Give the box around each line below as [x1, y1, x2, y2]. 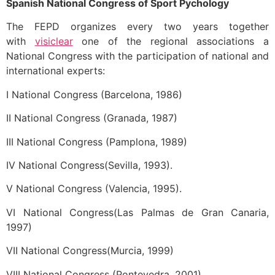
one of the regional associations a [72, 35, 269, 48]
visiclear [34, 35, 73, 48]
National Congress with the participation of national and [6, 50, 269, 63]
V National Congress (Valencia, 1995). [6, 182, 182, 195]
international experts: [6, 64, 105, 77]
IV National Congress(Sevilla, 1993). [6, 158, 172, 171]
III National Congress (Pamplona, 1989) [6, 135, 187, 148]
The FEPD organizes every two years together [6, 20, 269, 33]
